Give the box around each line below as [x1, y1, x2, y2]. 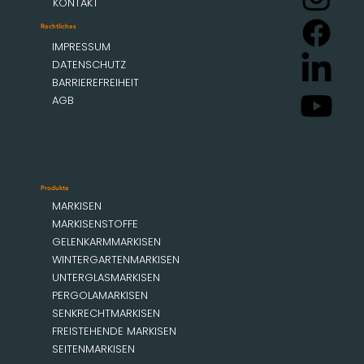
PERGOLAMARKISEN [51, 288, 148, 304]
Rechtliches [41, 21, 77, 30]
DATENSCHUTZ [52, 57, 127, 73]
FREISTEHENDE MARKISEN [51, 323, 176, 340]
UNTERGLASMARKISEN [51, 270, 160, 286]
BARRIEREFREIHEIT [52, 75, 140, 91]
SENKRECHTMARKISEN [51, 305, 160, 322]
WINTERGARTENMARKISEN [51, 252, 180, 268]
